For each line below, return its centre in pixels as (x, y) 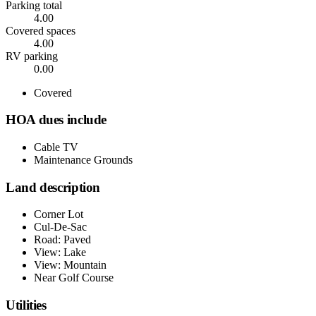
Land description (53, 187)
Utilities (26, 305)
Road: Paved (62, 240)
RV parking (32, 56)
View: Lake (60, 253)
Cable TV (56, 147)
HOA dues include (56, 120)
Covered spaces (41, 30)
